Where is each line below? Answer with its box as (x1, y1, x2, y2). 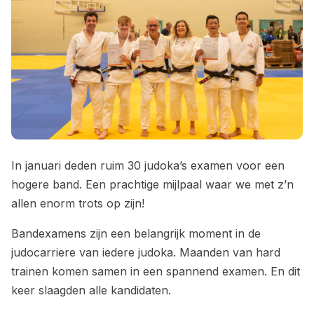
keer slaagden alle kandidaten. (11, 283, 171, 298)
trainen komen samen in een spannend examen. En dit (11, 264, 300, 279)
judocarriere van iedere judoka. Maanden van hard (11, 245, 280, 260)
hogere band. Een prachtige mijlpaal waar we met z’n (11, 177, 294, 192)
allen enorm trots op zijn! (11, 196, 144, 211)
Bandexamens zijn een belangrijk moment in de (11, 226, 261, 241)
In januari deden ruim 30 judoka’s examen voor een (11, 158, 285, 173)
